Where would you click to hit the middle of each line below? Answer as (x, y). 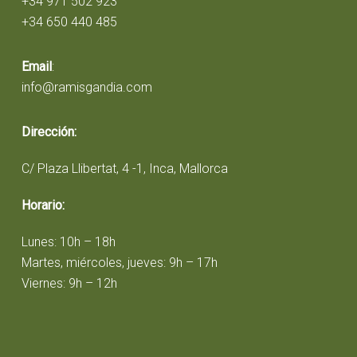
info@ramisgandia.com (86, 87)
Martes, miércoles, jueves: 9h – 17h (119, 262)
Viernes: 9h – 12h (69, 283)
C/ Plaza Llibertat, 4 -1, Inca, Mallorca (124, 168)
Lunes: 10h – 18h (68, 241)
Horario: (43, 205)
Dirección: (49, 131)
